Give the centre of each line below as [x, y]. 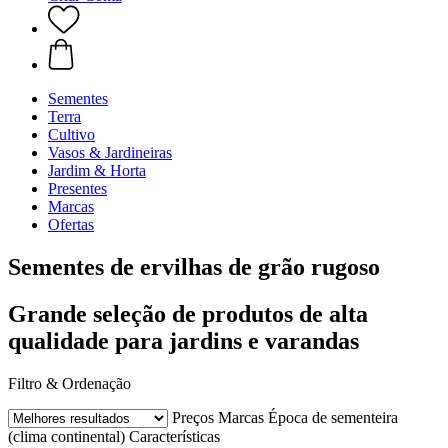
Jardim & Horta [97, 170]
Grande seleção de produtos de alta [188, 313]
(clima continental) [66, 436]
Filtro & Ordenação [69, 383]
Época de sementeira [333, 417]
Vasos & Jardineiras [110, 152]
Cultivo [71, 134]
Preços [193, 417]
